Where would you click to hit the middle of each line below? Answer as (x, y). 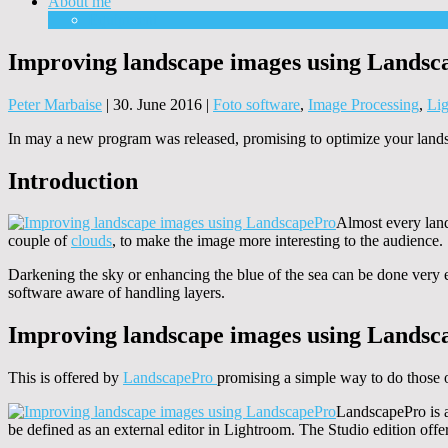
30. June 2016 (157, 104)
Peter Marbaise (55, 104)
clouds (91, 241)
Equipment (122, 19)
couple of (39, 241)
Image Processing (363, 104)
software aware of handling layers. (116, 293)
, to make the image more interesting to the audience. (277, 241)
